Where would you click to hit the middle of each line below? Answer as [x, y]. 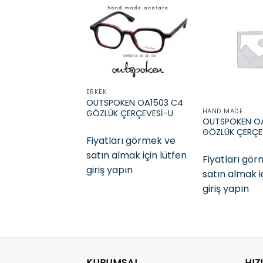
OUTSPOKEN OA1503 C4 [134, 103]
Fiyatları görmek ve [131, 140]
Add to [169, 50]
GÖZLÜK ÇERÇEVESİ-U [129, 113]
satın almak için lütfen [136, 155]
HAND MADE [223, 111]
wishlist [169, 58]
